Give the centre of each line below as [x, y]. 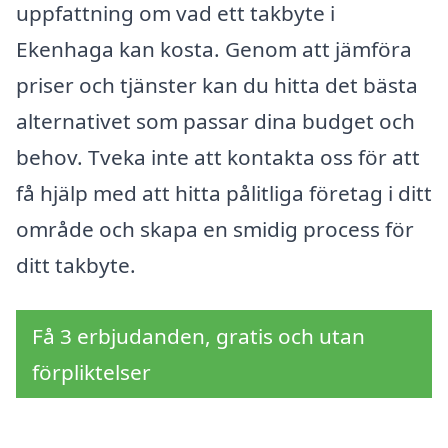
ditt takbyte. [76, 264]
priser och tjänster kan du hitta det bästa [217, 84]
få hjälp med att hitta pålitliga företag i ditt [224, 192]
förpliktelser [91, 372]
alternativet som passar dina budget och [215, 120]
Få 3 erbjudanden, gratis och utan [198, 336]
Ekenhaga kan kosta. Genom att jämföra [214, 48]
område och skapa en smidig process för [215, 228]
